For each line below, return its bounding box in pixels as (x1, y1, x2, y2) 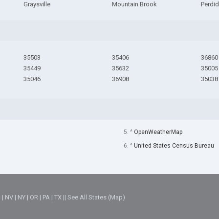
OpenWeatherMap (133, 128, 182, 135)
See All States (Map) (67, 194, 126, 201)
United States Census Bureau (133, 142, 214, 149)
